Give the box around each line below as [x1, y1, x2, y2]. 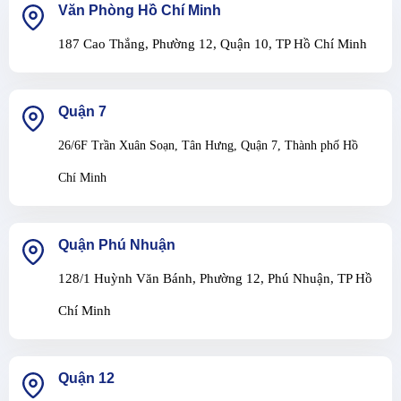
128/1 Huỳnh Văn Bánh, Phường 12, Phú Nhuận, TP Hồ [57, 270, 372, 286]
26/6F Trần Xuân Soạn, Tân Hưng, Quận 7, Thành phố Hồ [57, 138, 358, 152]
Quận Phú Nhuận [57, 236, 175, 252]
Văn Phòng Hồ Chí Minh [57, 2, 221, 18]
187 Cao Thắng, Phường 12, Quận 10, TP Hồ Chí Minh [57, 36, 367, 51]
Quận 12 [57, 370, 115, 386]
